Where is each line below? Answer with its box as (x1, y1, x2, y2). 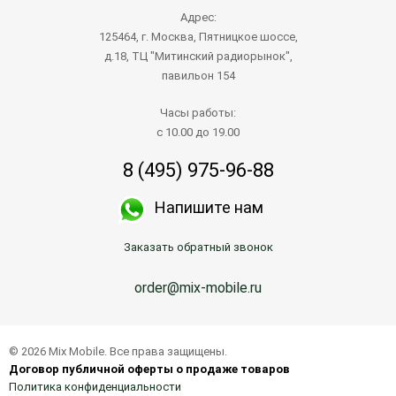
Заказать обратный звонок (123, 240, 273, 254)
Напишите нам (155, 197, 263, 217)
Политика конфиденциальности (9, 379, 181, 393)
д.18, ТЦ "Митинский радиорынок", (103, 49, 293, 63)
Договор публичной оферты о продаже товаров (9, 362, 290, 376)
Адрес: (179, 10, 217, 24)
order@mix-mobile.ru (134, 278, 262, 296)
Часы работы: (160, 105, 236, 119)
